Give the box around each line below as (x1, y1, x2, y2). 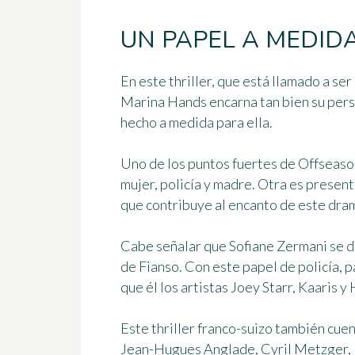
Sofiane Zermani (229, 236, 327, 254)
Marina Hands (120, 92, 207, 110)
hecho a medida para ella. (120, 113, 273, 131)
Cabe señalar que (120, 236, 229, 254)
